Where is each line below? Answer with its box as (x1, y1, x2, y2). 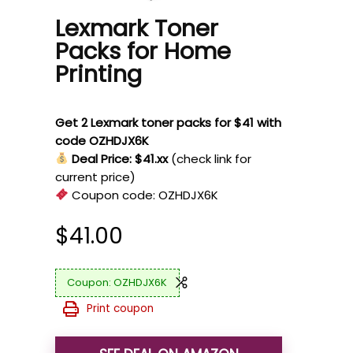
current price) (55, 168, 136, 185)
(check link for (171, 150, 252, 167)
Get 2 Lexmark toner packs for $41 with (55, 113, 281, 131)
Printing (55, 58, 142, 90)
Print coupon (87, 301, 154, 317)
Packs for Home (55, 35, 231, 67)
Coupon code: (69, 186, 159, 203)
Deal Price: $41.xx (72, 150, 169, 167)
